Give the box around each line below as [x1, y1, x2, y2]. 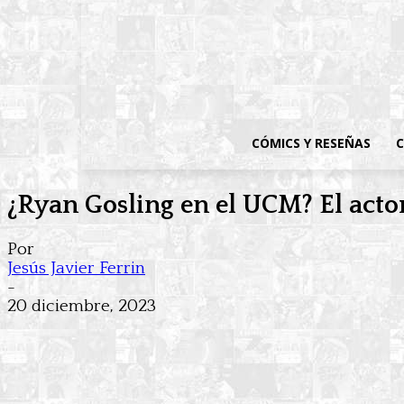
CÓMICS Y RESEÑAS [252, 134, 372, 151]
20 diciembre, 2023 [7, 297, 156, 317]
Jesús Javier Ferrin [7, 259, 145, 279]
